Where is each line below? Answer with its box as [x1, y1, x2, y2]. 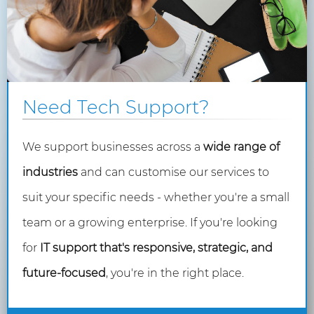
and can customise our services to [78, 165, 269, 179]
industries [22, 165, 78, 179]
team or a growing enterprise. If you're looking [22, 216, 278, 229]
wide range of [203, 140, 280, 153]
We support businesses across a [22, 140, 203, 153]
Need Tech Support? [22, 96, 210, 118]
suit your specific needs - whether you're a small [22, 191, 289, 204]
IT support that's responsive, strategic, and [40, 241, 273, 254]
